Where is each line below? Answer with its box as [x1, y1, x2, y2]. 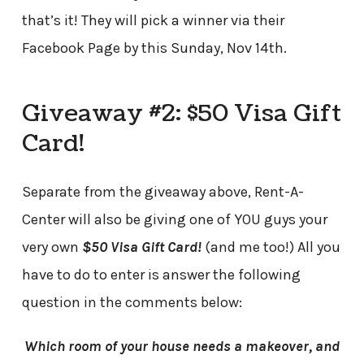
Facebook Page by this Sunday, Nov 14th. [21, 38, 287, 57]
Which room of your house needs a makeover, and [24, 336, 340, 355]
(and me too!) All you [201, 237, 340, 256]
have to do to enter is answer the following [21, 265, 301, 284]
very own [21, 237, 82, 256]
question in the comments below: [21, 292, 242, 311]
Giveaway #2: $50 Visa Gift [21, 97, 341, 130]
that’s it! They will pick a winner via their [21, 11, 284, 29]
